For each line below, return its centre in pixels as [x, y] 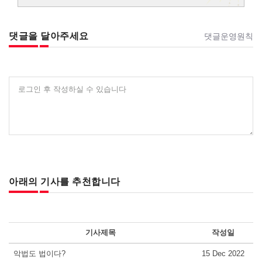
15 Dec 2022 [223, 254]
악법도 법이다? [39, 254]
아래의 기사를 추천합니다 [65, 182]
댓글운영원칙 [229, 36]
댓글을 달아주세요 [49, 36]
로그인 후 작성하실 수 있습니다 [73, 89]
